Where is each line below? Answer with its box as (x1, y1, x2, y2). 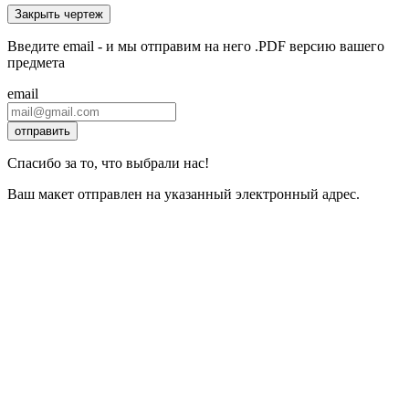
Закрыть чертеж (15, 6, 103, 21)
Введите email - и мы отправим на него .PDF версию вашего (7, 37, 384, 54)
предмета (7, 54, 65, 70)
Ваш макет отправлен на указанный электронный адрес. (7, 185, 360, 202)
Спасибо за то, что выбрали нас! (7, 154, 209, 171)
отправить (15, 123, 70, 138)
